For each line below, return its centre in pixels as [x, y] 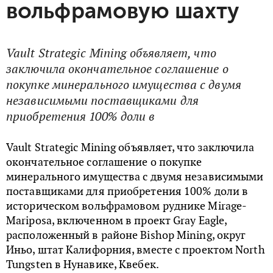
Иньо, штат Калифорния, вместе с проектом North [136, 250]
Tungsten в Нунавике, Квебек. [83, 264]
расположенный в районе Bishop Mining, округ [126, 235]
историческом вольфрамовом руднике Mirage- [127, 206]
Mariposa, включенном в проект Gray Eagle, [117, 221]
